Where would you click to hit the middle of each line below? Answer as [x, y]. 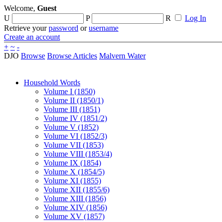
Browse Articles [72, 56]
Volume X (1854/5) [74, 172]
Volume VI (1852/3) [75, 136]
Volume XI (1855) [72, 181]
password [63, 28]
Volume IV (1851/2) [75, 118]
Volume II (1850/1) [74, 100]
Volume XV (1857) [74, 216]
